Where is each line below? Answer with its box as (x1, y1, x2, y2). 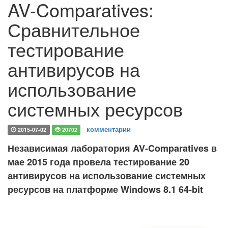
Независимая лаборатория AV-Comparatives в (8, 141, 217, 155)
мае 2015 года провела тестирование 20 (8, 155, 189, 168)
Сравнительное (8, 16, 140, 42)
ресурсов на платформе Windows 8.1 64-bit (8, 183, 203, 196)
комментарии (87, 124, 131, 134)
